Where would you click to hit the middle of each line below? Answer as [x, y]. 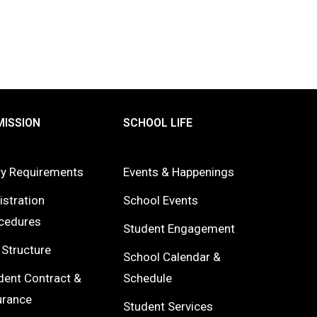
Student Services [168, 306]
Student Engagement [179, 229]
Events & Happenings [179, 172]
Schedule [148, 278]
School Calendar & [172, 257]
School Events [161, 200]
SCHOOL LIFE [158, 123]
